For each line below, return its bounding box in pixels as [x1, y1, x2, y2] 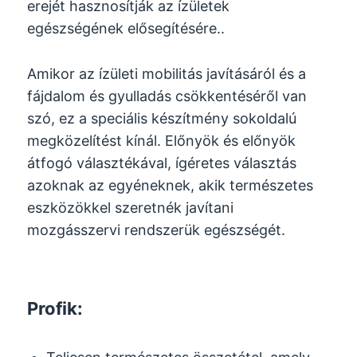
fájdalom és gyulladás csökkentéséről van [27, 88, 308, 105]
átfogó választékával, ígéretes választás [27, 155, 297, 172]
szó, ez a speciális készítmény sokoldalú [27, 110, 297, 127]
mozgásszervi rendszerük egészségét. [27, 222, 286, 239]
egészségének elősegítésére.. [27, 20, 226, 37]
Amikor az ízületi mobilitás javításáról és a [27, 65, 307, 83]
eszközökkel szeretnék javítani [27, 199, 234, 217]
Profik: [27, 297, 84, 319]
